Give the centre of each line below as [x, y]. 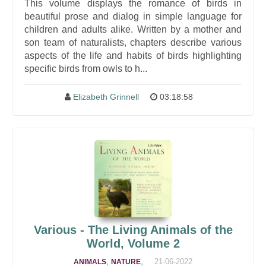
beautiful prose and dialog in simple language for [133, 16]
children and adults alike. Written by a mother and [133, 29]
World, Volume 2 [133, 243]
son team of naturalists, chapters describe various [133, 42]
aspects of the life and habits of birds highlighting [133, 56]
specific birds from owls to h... [86, 69]
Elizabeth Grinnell [106, 97]
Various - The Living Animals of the [133, 230]
